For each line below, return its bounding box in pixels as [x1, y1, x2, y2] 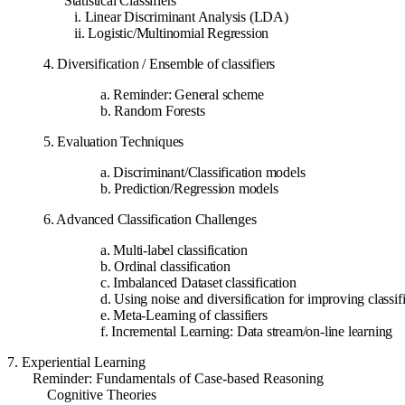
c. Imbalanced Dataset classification [99, 275, 297, 291]
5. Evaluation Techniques [43, 134, 184, 150]
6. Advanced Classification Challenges [43, 212, 257, 228]
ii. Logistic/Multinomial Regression [74, 25, 269, 42]
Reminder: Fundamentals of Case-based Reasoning [7, 371, 324, 387]
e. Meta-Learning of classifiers [99, 307, 268, 324]
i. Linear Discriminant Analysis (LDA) [74, 9, 288, 25]
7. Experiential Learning [7, 354, 146, 371]
